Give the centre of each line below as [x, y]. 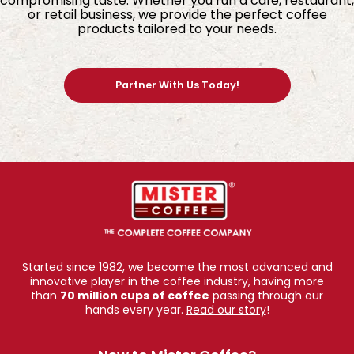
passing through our [266, 296]
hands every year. [136, 310]
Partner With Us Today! [177, 85]
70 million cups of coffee [135, 296]
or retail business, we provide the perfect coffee [177, 14]
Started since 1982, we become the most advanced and [177, 267]
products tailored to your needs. [177, 28]
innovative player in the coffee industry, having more [177, 282]
